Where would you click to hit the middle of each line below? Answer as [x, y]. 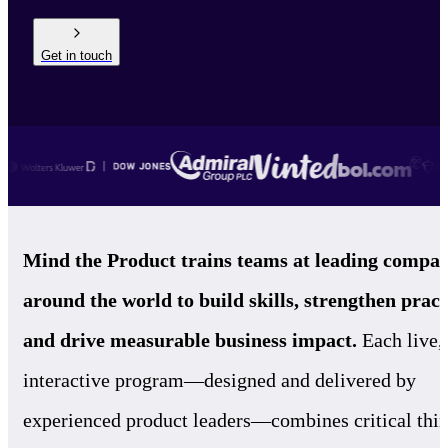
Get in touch [76, 56]
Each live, [400, 340]
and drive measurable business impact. [190, 340]
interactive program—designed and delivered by [219, 380]
